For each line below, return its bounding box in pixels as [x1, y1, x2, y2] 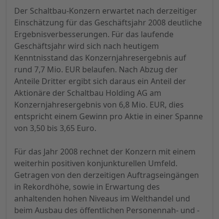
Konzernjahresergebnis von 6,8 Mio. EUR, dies [14, 99, 184, 110]
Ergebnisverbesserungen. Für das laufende [14, 29, 174, 40]
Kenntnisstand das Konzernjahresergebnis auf [14, 52, 186, 64]
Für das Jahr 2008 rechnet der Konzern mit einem [14, 146, 196, 157]
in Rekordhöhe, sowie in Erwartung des [14, 181, 160, 193]
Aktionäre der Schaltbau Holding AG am [14, 88, 161, 99]
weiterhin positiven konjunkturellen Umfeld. [14, 158, 177, 169]
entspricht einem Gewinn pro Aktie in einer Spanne [14, 111, 203, 122]
